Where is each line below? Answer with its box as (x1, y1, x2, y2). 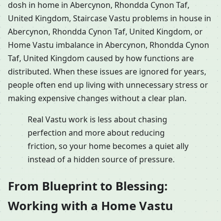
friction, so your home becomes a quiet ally (28, 141, 188, 152)
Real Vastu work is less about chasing (28, 114, 167, 125)
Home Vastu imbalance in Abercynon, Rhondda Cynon (8, 39, 209, 51)
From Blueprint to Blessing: (8, 178, 168, 194)
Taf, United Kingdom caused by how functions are (8, 53, 194, 64)
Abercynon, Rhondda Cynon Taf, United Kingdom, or (8, 26, 203, 37)
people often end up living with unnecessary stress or (8, 79, 208, 91)
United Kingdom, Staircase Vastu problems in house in (8, 13, 211, 24)
